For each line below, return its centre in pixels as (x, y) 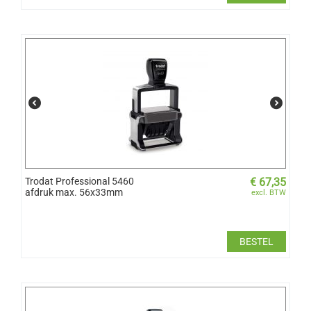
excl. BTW (269, 192)
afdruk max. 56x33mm (74, 192)
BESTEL (257, 241)
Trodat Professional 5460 (79, 181)
